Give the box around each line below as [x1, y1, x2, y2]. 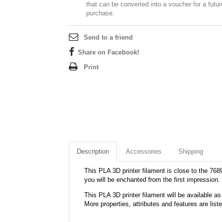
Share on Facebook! [78, 49, 139, 56]
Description [77, 148, 109, 155]
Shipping [178, 148, 203, 155]
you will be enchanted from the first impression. [84, 176, 220, 183]
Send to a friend [84, 34, 133, 41]
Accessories [126, 148, 162, 155]
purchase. [86, 9, 114, 17]
